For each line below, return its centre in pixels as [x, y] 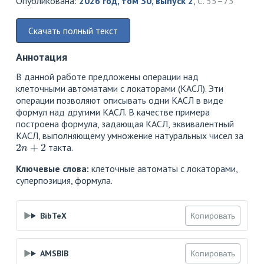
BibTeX [53, 216]
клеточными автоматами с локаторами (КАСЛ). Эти [120, 89]
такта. [60, 148]
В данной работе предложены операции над [107, 77]
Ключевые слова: [52, 169]
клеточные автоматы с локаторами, [163, 169]
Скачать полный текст [73, 31]
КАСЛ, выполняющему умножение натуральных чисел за [130, 136]
